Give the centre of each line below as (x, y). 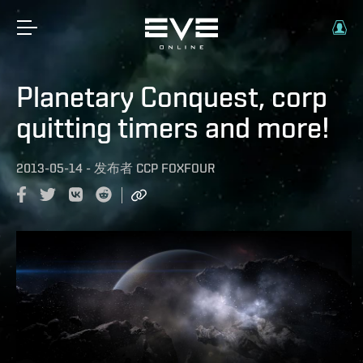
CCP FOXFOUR (175, 168)
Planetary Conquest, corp (172, 96)
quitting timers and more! (173, 127)
